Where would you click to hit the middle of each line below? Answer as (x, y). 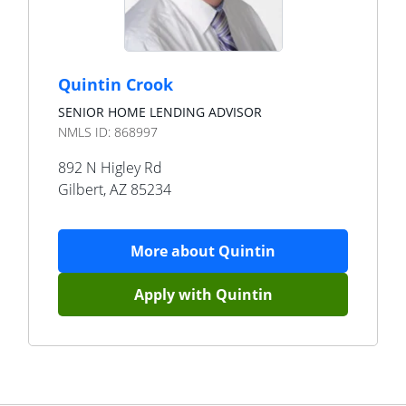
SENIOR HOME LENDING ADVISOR (160, 112)
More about (174, 251)
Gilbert (81, 189)
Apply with (174, 295)
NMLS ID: (86, 132)
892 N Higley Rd (110, 168)
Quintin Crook (116, 84)
